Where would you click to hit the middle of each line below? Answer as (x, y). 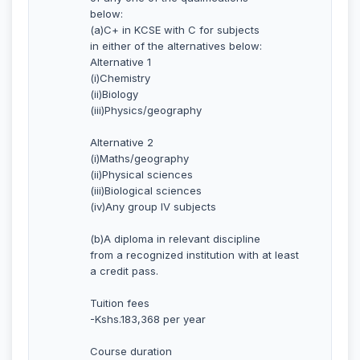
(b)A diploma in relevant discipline (175, 238)
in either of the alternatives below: (176, 45)
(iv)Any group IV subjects (153, 206)
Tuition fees (120, 303)
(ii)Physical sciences (141, 174)
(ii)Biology (114, 94)
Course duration (131, 351)
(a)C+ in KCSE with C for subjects (175, 29)
